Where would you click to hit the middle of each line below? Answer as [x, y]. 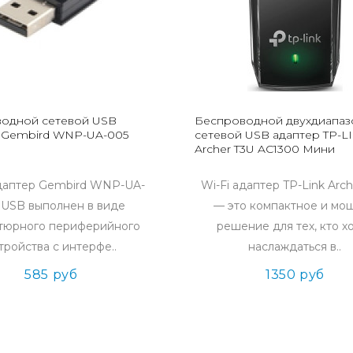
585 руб [51, 275]
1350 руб [295, 275]
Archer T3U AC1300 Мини [264, 149]
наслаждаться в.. [295, 247]
